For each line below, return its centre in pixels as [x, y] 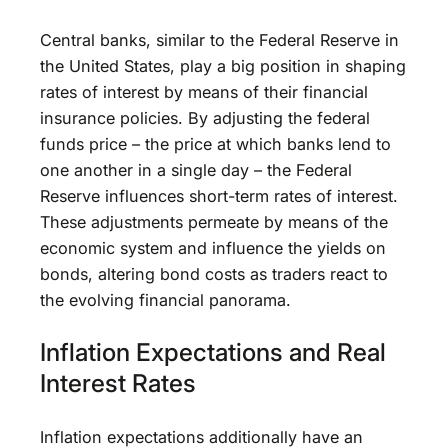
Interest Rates [118, 383]
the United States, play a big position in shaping [223, 65]
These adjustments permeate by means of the [214, 221]
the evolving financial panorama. [165, 299]
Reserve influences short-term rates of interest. [219, 195]
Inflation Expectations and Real [213, 352]
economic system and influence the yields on [213, 247]
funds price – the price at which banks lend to [215, 143]
